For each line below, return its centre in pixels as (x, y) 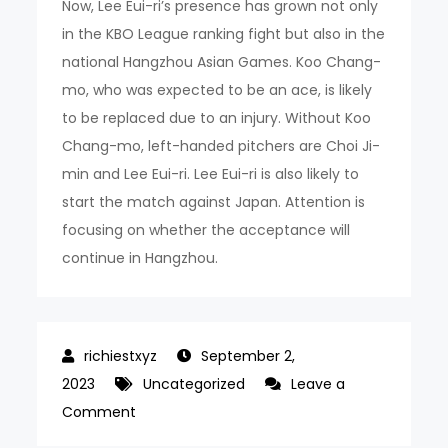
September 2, (248, 356)
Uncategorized (194, 384)
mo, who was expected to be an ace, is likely (217, 90)
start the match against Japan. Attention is (214, 202)
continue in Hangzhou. (140, 258)
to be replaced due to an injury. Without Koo (217, 118)
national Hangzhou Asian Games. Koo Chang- (222, 62)
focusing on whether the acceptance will (206, 230)
